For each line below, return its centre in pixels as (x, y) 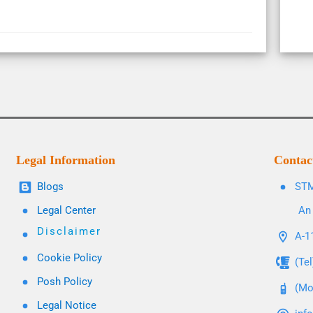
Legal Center (66, 210)
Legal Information (65, 160)
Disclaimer (69, 231)
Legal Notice (66, 305)
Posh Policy (64, 282)
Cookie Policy (69, 258)
